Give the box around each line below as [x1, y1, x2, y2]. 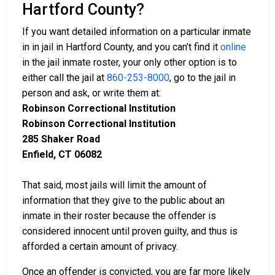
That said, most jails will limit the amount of [22, 179, 207, 192]
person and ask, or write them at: [22, 87, 166, 99]
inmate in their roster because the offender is [22, 210, 216, 222]
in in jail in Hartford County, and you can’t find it [22, 41, 220, 53]
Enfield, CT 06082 [22, 149, 102, 161]
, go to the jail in [169, 72, 236, 84]
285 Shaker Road [22, 133, 100, 145]
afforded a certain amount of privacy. [22, 241, 178, 253]
